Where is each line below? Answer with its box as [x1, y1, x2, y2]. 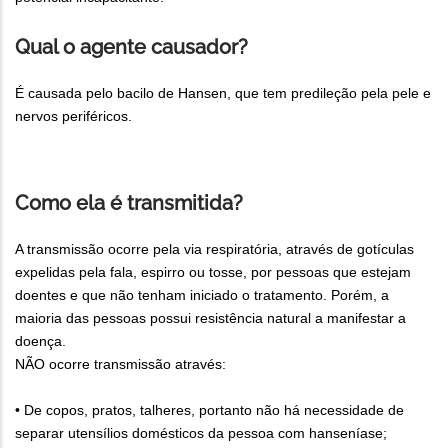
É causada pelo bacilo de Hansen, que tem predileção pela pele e [15, 84, 431, 101]
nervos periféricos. [15, 107, 132, 124]
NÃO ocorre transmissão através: [15, 355, 230, 372]
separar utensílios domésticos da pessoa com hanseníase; [15, 424, 387, 441]
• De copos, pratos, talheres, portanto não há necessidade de [15, 401, 404, 418]
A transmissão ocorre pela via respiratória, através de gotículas [15, 240, 414, 257]
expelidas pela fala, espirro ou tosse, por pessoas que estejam [15, 263, 411, 280]
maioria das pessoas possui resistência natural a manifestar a [15, 309, 406, 326]
